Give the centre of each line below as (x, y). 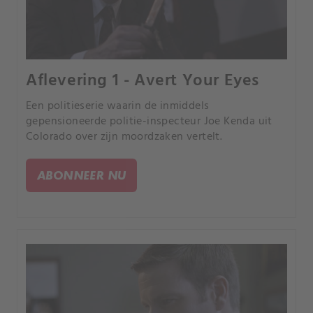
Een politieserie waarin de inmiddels (118, 107)
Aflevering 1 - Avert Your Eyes (143, 81)
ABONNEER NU (82, 175)
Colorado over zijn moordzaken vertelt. (124, 137)
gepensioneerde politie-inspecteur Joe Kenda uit (149, 122)
